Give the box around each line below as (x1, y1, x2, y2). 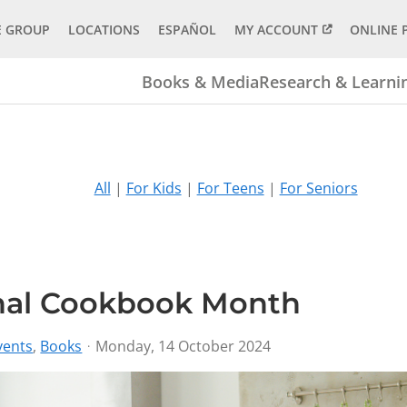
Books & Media (142, 69, 259, 93)
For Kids (125, 178, 182, 198)
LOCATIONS (67, 20, 140, 38)
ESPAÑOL (157, 20, 216, 38)
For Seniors (279, 178, 358, 198)
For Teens (196, 178, 264, 198)
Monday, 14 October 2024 (95, 336, 272, 356)
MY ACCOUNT (233, 20, 318, 38)
